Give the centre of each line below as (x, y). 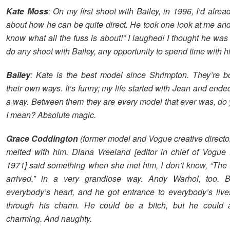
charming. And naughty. (49, 218)
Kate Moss (27, 11)
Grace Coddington (42, 138)
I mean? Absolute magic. (51, 114)
